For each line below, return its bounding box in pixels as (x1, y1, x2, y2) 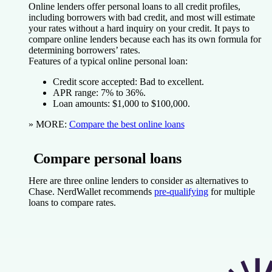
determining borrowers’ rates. (28, 44, 140, 55)
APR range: (52, 87, 98, 98)
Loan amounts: (52, 98, 110, 109)
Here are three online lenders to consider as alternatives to (28, 175, 248, 186)
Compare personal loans (33, 150, 182, 166)
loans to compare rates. (28, 197, 116, 208)
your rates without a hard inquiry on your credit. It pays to (28, 22, 250, 33)
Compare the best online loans (69, 118, 185, 129)
